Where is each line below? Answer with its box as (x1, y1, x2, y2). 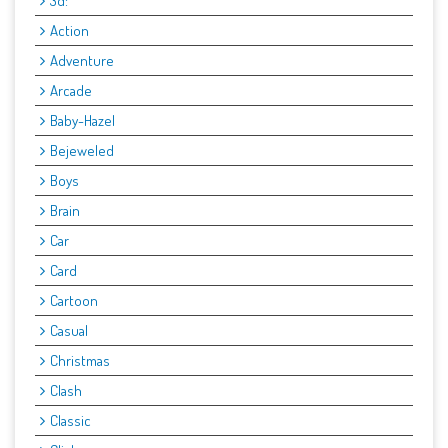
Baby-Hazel (50, 111, 115, 131)
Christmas (50, 351, 110, 371)
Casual (50, 321, 88, 341)
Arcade (50, 81, 92, 101)
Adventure (50, 51, 114, 71)
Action (50, 21, 89, 41)
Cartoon (50, 291, 98, 311)
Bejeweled (50, 141, 114, 161)
